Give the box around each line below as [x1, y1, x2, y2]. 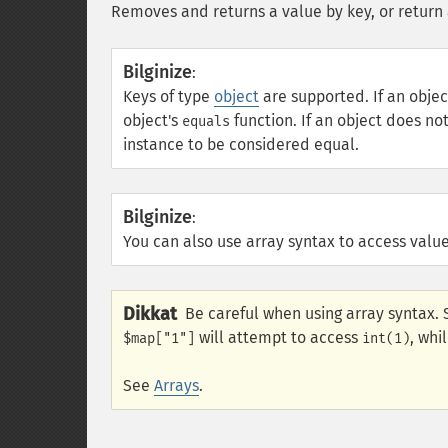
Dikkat [123, 303, 177, 325]
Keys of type [123, 87, 214, 106]
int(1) [362, 330, 410, 347]
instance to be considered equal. [123, 135, 359, 154]
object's [123, 111, 182, 130]
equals [182, 113, 230, 130]
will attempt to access [195, 328, 362, 347]
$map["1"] [123, 330, 195, 347]
